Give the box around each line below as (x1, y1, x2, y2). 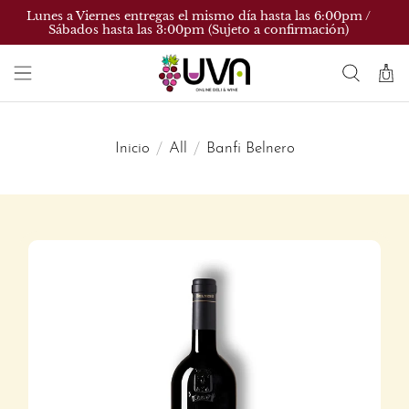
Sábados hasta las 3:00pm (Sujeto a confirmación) (48, 22, 350, 37)
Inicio (114, 140, 150, 156)
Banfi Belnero (205, 140, 295, 156)
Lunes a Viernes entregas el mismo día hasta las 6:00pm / (26, 8, 372, 23)
